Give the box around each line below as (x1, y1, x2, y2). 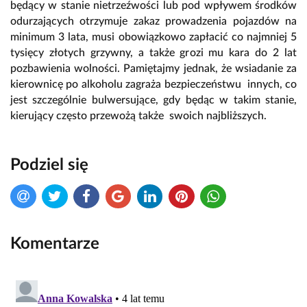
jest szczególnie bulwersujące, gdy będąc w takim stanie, (10, 94, 297, 106)
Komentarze (10, 236, 99, 253)
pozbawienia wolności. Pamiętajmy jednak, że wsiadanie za (10, 62, 297, 74)
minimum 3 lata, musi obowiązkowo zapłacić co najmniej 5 (10, 31, 297, 42)
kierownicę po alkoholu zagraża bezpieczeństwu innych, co (10, 78, 297, 90)
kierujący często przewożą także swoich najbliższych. (10, 110, 269, 121)
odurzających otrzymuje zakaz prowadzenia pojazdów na (10, 15, 297, 27)
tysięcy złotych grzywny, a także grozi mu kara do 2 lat (10, 47, 297, 58)
